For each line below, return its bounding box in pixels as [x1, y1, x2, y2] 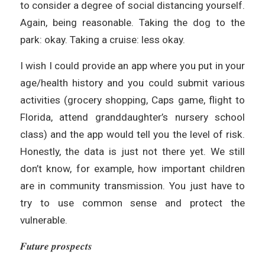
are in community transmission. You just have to [20, 180, 245, 192]
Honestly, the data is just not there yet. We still [20, 146, 245, 158]
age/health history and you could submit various [20, 77, 245, 89]
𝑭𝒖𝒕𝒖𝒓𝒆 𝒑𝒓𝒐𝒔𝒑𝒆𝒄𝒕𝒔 [20, 240, 92, 252]
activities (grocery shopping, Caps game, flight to [20, 94, 245, 106]
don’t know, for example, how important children [20, 163, 245, 175]
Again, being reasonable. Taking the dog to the [20, 17, 245, 29]
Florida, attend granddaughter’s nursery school [20, 111, 245, 124]
